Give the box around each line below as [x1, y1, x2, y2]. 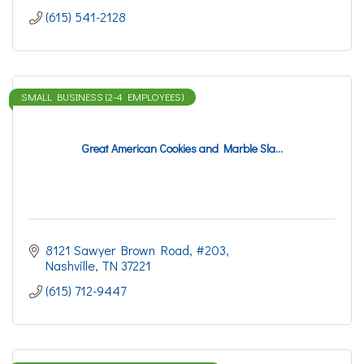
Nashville [45, 257, 95, 274]
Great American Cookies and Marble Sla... [81, 141, 283, 156]
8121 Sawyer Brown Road [45, 241, 189, 258]
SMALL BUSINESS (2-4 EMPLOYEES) [21, 90, 184, 103]
